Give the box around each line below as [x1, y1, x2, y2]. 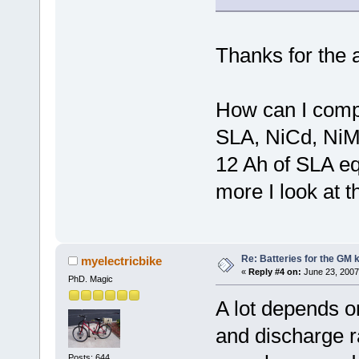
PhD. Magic [67, 274, 113, 284]
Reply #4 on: [248, 267, 301, 277]
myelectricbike [81, 254, 163, 268]
